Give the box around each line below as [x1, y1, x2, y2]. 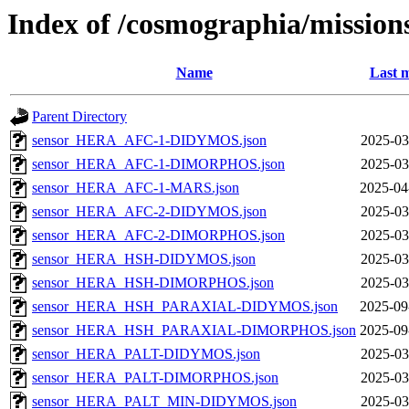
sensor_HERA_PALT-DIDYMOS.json [32, 346, 260, 362]
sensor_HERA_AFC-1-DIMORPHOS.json [32, 156, 285, 173]
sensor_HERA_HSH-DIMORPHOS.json [32, 275, 274, 291]
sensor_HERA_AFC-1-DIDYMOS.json [32, 132, 267, 149]
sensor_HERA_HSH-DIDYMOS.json [32, 251, 256, 267]
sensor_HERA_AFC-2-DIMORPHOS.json [32, 227, 285, 244]
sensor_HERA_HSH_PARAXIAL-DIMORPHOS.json [32, 322, 356, 339]
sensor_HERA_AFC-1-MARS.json [32, 180, 239, 196]
